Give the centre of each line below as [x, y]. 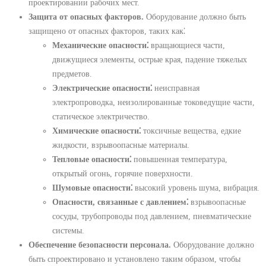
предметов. [72, 74]
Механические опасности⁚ [100, 45]
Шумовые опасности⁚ [92, 188]
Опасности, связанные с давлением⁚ [120, 202]
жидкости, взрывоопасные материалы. [121, 145]
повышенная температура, [179, 159]
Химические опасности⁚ [96, 131]
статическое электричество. [101, 117]
